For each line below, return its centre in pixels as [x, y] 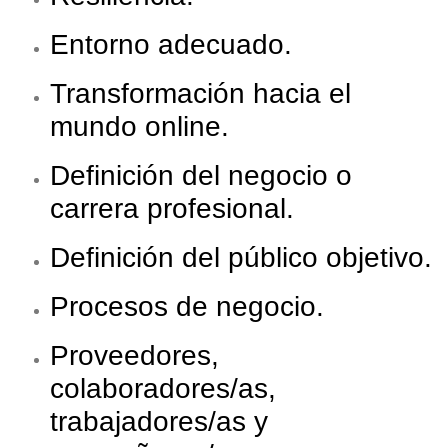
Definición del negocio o [201, 176]
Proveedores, [134, 356]
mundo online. [139, 127]
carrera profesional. [172, 209]
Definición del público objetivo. [241, 258]
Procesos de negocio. [187, 307]
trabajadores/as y [159, 422]
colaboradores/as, [163, 389]
